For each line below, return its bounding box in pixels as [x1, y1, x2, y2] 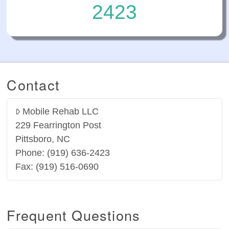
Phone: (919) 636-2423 [15, 148, 110, 158]
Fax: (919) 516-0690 [15, 162, 99, 172]
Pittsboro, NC [15, 134, 70, 145]
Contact [7, 74, 60, 95]
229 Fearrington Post [15, 120, 101, 131]
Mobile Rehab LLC [22, 106, 99, 117]
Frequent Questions [7, 204, 141, 225]
